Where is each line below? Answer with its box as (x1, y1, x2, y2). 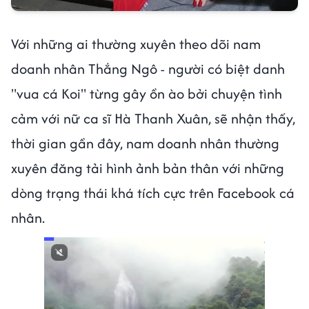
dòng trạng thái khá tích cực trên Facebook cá (11, 182, 295, 203)
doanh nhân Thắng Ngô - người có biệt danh (11, 58, 285, 79)
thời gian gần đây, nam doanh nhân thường (11, 132, 279, 153)
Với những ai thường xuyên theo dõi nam (11, 33, 261, 54)
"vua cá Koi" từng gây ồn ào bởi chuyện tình (11, 83, 282, 103)
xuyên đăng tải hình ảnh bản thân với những (11, 157, 284, 178)
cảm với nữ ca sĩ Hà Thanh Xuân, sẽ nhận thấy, (11, 108, 295, 128)
